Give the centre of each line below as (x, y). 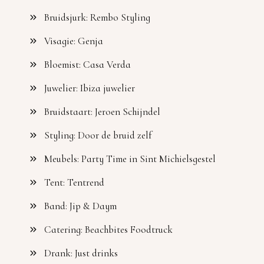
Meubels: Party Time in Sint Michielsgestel (130, 159)
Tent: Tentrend (74, 182)
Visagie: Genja (74, 41)
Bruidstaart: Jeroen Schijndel (102, 111)
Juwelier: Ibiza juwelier (90, 88)
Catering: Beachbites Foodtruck (108, 229)
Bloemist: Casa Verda (88, 64)
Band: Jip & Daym (80, 206)
